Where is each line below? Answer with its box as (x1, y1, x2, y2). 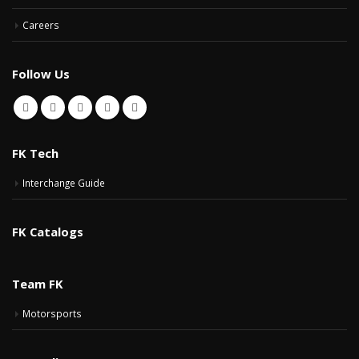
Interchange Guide (22, 176, 105, 190)
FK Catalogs (12, 224, 83, 240)
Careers (22, 18, 59, 32)
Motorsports (22, 307, 82, 321)
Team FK (12, 276, 63, 292)
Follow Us (12, 66, 70, 83)
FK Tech (12, 145, 58, 162)
